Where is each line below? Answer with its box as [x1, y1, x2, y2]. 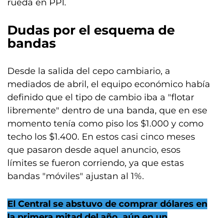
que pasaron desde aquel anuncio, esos [7, 145, 181, 155]
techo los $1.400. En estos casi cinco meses [7, 131, 195, 142]
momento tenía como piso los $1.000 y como [7, 118, 203, 129]
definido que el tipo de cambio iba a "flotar [7, 92, 194, 103]
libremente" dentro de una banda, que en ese [7, 105, 207, 116]
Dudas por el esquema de [7, 22, 175, 38]
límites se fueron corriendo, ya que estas [7, 158, 184, 168]
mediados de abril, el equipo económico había [7, 79, 210, 90]
